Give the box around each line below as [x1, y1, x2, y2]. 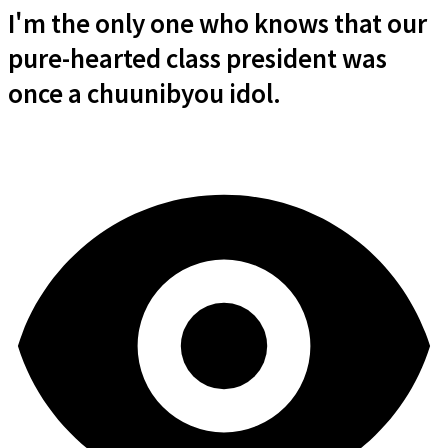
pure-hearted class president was [8, 39, 387, 75]
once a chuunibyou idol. [8, 74, 281, 110]
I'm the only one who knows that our [8, 4, 427, 40]
